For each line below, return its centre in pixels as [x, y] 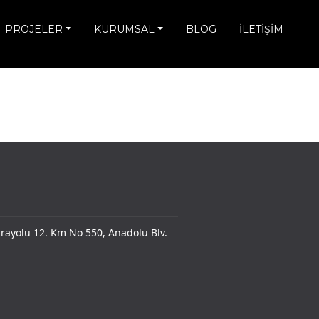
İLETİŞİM [261, 30]
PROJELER [34, 30]
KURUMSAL [125, 30]
